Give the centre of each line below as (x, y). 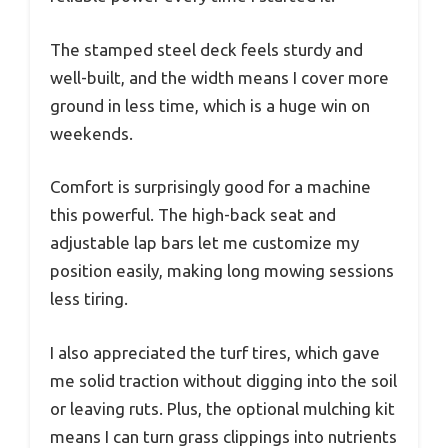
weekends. (91, 133)
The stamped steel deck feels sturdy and (206, 49)
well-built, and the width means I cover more (219, 77)
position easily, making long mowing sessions (222, 271)
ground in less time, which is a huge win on (210, 105)
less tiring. (89, 299)
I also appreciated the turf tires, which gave (215, 352)
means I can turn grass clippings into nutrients (223, 436)
